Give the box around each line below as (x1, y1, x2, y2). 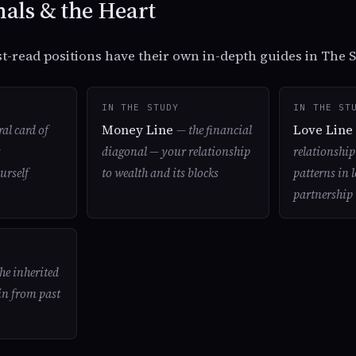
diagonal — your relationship (101, 144, 250, 161)
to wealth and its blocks (101, 165, 219, 182)
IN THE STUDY (101, 101, 179, 113)
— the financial (176, 122, 252, 139)
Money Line (101, 121, 176, 139)
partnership (293, 187, 354, 203)
